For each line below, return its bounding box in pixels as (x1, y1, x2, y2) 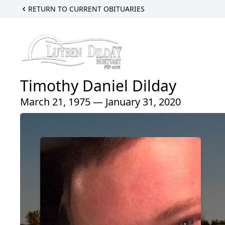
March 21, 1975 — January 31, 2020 (20, 94, 181, 108)
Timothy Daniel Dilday (20, 75, 176, 96)
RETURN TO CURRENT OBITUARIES (28, 4, 145, 14)
